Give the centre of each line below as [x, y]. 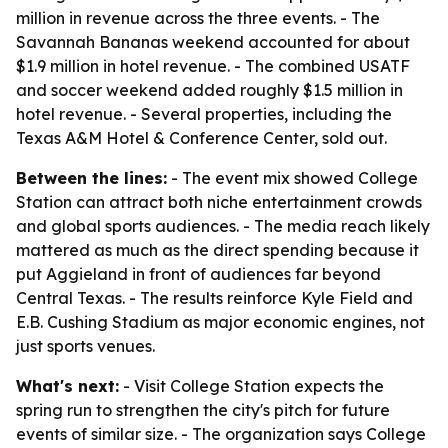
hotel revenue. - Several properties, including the [204, 114]
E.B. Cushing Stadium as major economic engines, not [220, 322]
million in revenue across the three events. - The [198, 18]
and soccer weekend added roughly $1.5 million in [209, 90]
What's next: [67, 386]
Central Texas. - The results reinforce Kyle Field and [214, 298]
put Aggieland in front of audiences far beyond [198, 274]
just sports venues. [85, 346]
